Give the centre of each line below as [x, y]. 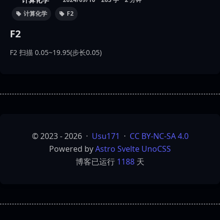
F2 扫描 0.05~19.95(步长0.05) [56, 53]
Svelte [128, 149]
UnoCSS [156, 149]
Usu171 [106, 136]
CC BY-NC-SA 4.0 [159, 136]
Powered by [72, 149]
